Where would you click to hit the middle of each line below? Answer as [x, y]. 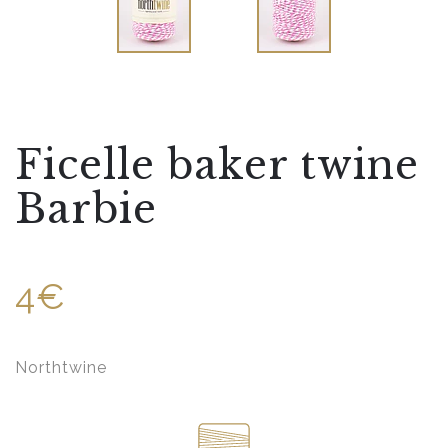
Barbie [86, 209]
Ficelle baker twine [217, 165]
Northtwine [61, 368]
